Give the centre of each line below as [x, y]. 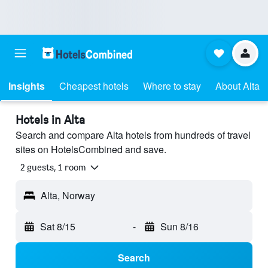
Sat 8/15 [58, 227]
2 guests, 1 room [53, 167]
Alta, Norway [68, 196]
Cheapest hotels [94, 86]
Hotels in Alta [50, 120]
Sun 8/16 [179, 227]
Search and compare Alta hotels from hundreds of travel [133, 135]
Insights [27, 86]
